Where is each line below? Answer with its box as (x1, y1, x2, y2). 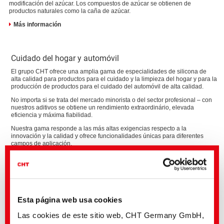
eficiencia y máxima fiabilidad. (11, 111, 93, 118)
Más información (13, 21, 61, 28)
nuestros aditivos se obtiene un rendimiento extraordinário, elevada (11, 104, 194, 111)
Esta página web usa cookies (17, 195, 122, 204)
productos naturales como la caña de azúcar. (9, 7, 130, 14)
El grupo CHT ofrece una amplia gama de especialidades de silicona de (11, 68, 207, 75)
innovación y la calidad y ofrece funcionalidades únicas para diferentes (11, 132, 204, 139)
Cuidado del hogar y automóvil (11, 53, 119, 63)
